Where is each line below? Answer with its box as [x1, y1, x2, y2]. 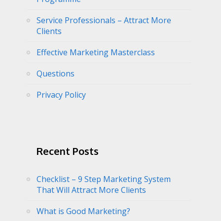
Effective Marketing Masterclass [37, 47, 155, 58]
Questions [37, 68, 74, 79]
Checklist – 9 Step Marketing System [37, 173, 171, 184]
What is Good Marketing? [37, 205, 130, 217]
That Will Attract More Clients [37, 184, 146, 195]
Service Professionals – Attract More [37, 15, 171, 26]
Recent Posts [37, 144, 99, 157]
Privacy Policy [37, 89, 86, 100]
